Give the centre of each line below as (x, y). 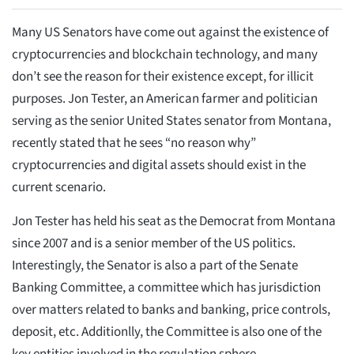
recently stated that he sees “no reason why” (134, 143)
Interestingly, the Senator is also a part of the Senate (155, 266)
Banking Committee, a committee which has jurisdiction (166, 288)
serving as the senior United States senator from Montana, (171, 121)
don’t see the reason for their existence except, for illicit (163, 77)
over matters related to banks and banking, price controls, (171, 310)
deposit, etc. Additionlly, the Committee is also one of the (167, 332)
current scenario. (59, 188)
